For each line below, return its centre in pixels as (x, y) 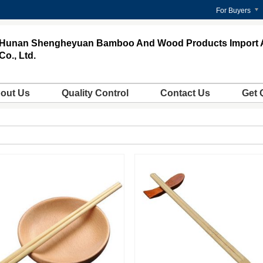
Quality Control (95, 93)
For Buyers (233, 11)
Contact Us (185, 93)
